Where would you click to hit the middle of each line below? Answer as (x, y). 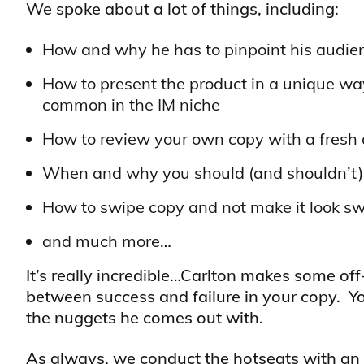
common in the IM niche (131, 104)
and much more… (107, 241)
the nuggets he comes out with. (145, 317)
